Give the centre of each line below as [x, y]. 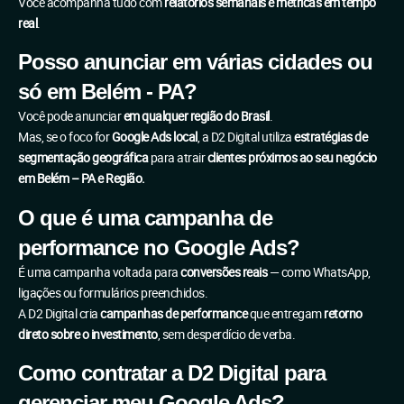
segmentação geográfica [83, 158]
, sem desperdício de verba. [226, 334]
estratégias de [331, 138]
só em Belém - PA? [107, 92]
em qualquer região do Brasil [196, 117]
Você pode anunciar [71, 117]
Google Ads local [154, 138]
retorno [343, 313]
